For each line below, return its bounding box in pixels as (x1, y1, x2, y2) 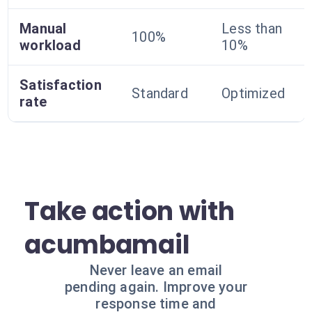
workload (19, 37, 81, 54)
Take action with (24, 194, 235, 229)
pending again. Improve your (64, 279, 248, 295)
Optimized (221, 85, 286, 102)
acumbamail (24, 227, 190, 263)
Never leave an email (89, 262, 223, 279)
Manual (19, 20, 67, 37)
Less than (221, 20, 283, 37)
